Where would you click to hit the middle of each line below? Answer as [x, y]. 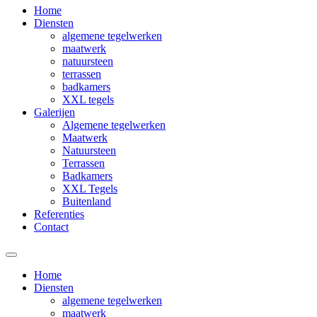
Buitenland [87, 201]
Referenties [59, 214]
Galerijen [54, 112]
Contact [51, 227]
